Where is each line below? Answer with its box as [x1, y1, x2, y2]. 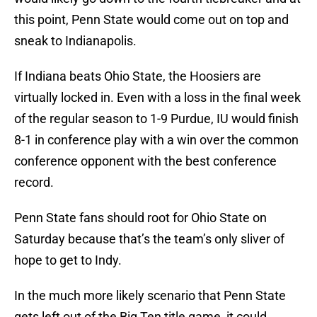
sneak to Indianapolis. [14, 33, 139, 49]
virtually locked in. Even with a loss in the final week [14, 90, 301, 105]
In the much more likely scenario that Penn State [14, 288, 286, 304]
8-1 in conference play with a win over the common [14, 132, 299, 148]
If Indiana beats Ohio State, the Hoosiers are [14, 69, 261, 84]
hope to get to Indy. [14, 253, 125, 268]
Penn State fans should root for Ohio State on [14, 210, 267, 226]
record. [14, 175, 57, 190]
